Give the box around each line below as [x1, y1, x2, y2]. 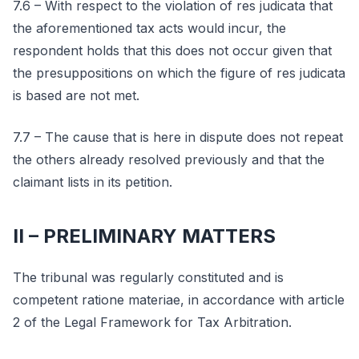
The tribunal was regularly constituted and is [13, 269, 284, 285]
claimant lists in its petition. [13, 174, 172, 190]
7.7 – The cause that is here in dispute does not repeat [13, 129, 343, 145]
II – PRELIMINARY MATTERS [13, 224, 276, 248]
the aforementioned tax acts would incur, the [13, 20, 286, 36]
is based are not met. [13, 87, 139, 103]
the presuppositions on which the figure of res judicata [13, 65, 345, 81]
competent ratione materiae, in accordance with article [13, 292, 345, 308]
